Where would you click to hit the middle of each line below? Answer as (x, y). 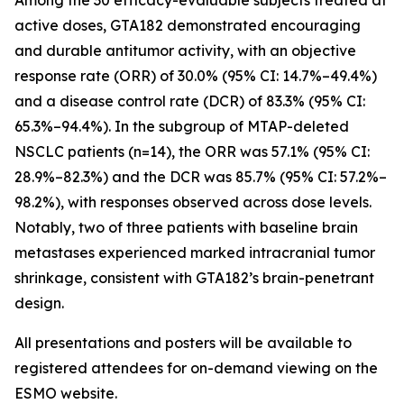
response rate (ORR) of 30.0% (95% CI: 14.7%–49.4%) (196, 75)
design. (39, 303)
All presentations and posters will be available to (183, 342)
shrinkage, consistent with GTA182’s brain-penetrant (194, 277)
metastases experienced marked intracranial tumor (195, 252)
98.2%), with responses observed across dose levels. (193, 202)
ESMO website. (66, 393)
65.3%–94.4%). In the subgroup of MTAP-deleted (182, 126)
